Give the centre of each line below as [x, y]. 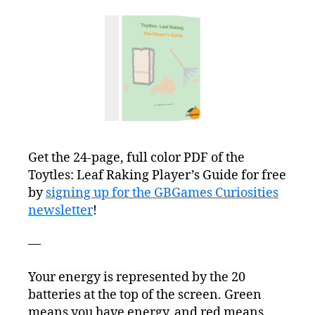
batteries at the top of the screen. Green [145, 295]
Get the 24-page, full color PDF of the [136, 157]
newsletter [60, 210]
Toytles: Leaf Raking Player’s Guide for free [157, 175]
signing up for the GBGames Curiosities [162, 193]
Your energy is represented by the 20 [137, 277]
